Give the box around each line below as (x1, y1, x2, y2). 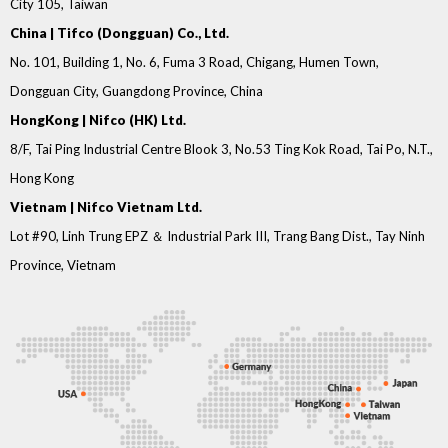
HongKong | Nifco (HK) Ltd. (10, 112, 186, 128)
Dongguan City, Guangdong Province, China (10, 83, 263, 99)
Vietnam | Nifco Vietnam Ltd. (10, 199, 202, 215)
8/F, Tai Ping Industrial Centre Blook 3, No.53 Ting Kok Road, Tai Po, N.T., (10, 141, 433, 157)
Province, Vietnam (10, 257, 116, 273)
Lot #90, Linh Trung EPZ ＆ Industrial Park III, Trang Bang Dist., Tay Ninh (10, 228, 425, 244)
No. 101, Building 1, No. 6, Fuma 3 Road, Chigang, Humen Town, (10, 54, 379, 70)
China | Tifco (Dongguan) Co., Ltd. (10, 25, 229, 41)
